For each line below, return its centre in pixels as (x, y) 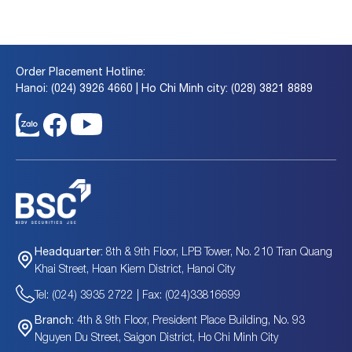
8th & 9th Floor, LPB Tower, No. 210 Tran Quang (219, 251)
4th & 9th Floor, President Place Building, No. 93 (189, 320)
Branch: (54, 320)
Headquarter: (70, 252)
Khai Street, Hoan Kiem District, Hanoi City (135, 269)
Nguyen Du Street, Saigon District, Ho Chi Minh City (156, 337)
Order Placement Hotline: (81, 71)
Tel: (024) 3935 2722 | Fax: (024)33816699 (137, 294)
